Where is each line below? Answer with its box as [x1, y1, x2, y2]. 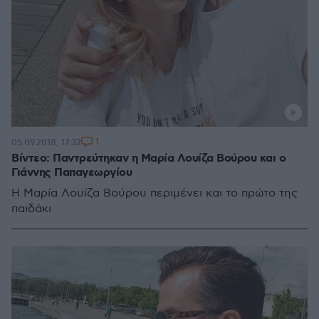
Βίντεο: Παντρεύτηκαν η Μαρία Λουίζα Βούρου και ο [11, 151, 286, 166]
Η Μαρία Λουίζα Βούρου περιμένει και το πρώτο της [11, 187, 298, 200]
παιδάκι [11, 202, 54, 216]
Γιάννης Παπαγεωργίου [11, 165, 132, 180]
